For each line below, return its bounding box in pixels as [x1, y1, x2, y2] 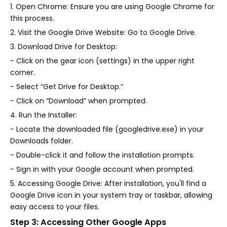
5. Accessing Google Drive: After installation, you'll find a [10, 178, 206, 189]
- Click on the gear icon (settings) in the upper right [10, 56, 195, 66]
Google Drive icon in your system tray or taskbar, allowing [10, 190, 212, 201]
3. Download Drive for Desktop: [10, 42, 117, 52]
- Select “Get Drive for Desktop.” [10, 82, 123, 92]
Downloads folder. [10, 136, 73, 146]
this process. [10, 13, 54, 24]
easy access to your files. [10, 202, 99, 212]
